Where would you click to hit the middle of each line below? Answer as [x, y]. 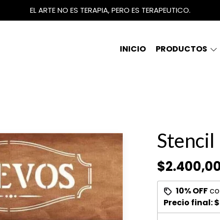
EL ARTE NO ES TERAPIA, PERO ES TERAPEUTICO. [110, 10]
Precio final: [189, 203]
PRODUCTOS [182, 49]
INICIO [133, 49]
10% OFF [192, 191]
